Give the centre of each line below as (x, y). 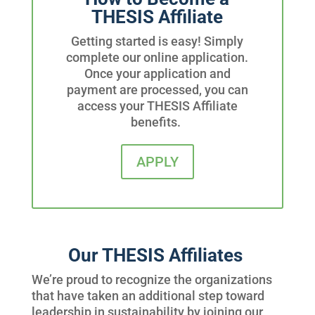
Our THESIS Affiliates (155, 256)
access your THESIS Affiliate (157, 106)
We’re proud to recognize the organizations (152, 280)
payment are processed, (135, 90)
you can (226, 90)
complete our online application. (157, 58)
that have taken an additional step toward (148, 296)
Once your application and (157, 74)
